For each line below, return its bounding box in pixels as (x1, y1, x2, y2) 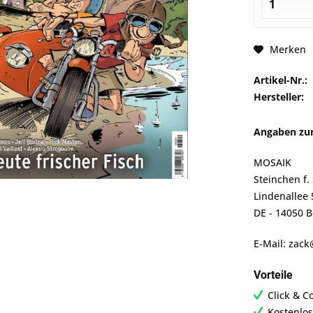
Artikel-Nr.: (253, 73, 307, 87)
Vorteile (253, 268, 293, 282)
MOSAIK (253, 156, 291, 169)
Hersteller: (253, 90, 304, 103)
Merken (269, 42, 306, 56)
